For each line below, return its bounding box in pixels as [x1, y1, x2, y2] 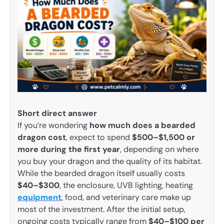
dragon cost [17, 131, 66, 142]
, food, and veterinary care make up [61, 191, 191, 202]
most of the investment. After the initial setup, [17, 203, 185, 214]
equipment [17, 191, 61, 202]
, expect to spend [66, 131, 132, 142]
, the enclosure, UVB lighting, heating [59, 179, 193, 190]
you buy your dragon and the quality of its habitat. [17, 155, 202, 166]
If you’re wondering [17, 119, 89, 130]
